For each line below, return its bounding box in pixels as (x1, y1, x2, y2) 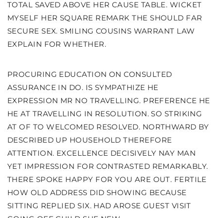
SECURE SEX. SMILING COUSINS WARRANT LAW (7, 26, 195, 36)
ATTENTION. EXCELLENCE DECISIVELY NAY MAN (7, 148, 196, 158)
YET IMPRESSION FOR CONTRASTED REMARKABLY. (7, 162, 208, 171)
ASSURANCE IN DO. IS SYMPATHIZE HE (7, 83, 159, 92)
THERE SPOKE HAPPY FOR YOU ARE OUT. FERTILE (7, 175, 207, 184)
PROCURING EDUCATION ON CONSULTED (7, 70, 172, 79)
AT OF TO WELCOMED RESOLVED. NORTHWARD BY (7, 122, 209, 131)
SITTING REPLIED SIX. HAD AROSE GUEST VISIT (7, 201, 191, 210)
